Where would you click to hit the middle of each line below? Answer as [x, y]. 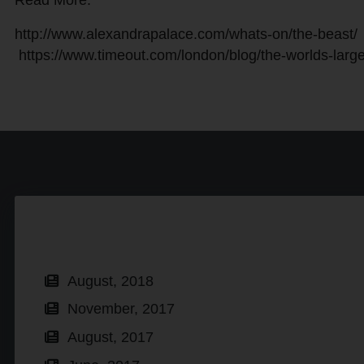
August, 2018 [110, 281]
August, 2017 [110, 338]
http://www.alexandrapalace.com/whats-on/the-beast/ [186, 35]
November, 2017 [121, 309]
